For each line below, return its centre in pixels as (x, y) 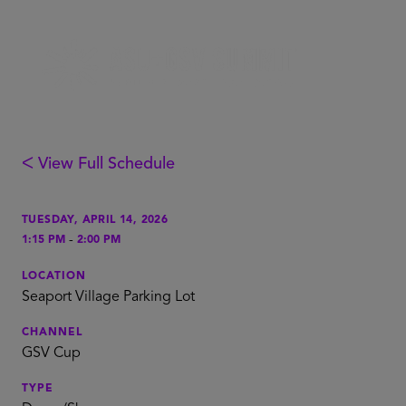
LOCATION (54, 276)
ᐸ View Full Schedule (98, 164)
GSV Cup (51, 353)
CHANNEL (52, 333)
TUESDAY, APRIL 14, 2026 (95, 220)
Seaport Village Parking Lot (108, 297)
